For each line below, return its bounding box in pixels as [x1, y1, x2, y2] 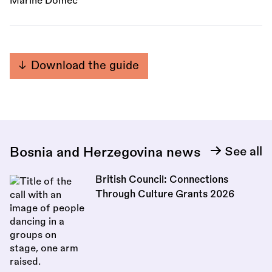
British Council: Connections [95, 174, 228, 185]
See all [225, 145, 262, 157]
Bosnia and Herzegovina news [10, 145, 200, 159]
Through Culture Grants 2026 [95, 189, 234, 199]
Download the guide [30, 60, 139, 72]
